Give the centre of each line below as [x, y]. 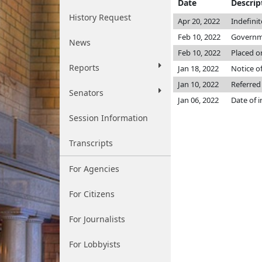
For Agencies [94, 169]
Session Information [108, 118]
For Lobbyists [95, 244]
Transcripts [91, 143]
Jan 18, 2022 [198, 68]
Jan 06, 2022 [198, 100]
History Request [100, 17]
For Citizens [92, 194]
